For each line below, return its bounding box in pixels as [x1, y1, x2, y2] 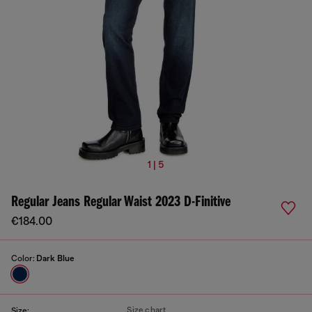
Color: [11, 253, 36, 263]
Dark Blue [36, 253, 75, 263]
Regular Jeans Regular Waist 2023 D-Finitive [11, 194, 231, 210]
